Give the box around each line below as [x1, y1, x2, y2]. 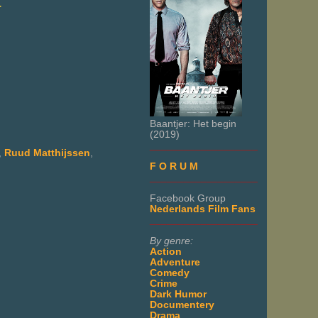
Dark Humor [150, 288, 207, 300]
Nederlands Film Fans [150, 203, 256, 214]
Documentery [150, 299, 214, 310]
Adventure [150, 256, 200, 268]
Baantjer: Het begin [150, 118, 236, 129]
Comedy [150, 267, 190, 278]
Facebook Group [150, 192, 226, 204]
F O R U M [150, 160, 198, 172]
